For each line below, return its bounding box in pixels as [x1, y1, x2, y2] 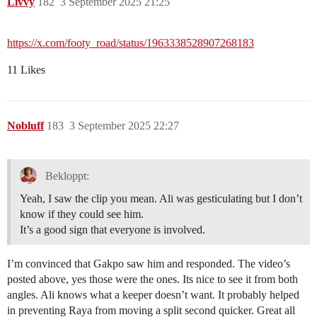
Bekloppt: [42, 169, 89, 182]
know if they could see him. [20, 208, 144, 221]
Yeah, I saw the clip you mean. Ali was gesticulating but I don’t [20, 192, 302, 205]
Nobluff [7, 120, 44, 132]
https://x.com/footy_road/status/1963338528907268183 [7, 37, 254, 50]
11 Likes [7, 64, 45, 76]
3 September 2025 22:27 [69, 120, 179, 132]
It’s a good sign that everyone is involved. [20, 224, 205, 236]
